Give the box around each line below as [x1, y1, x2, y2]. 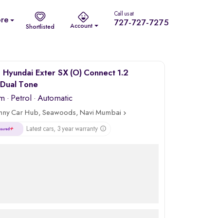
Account [70, 22, 93, 29]
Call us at [114, 11, 134, 17]
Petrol [11, 94, 32, 103]
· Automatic [32, 94, 73, 103]
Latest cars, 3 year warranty [26, 126, 98, 132]
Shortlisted [26, 23, 54, 30]
